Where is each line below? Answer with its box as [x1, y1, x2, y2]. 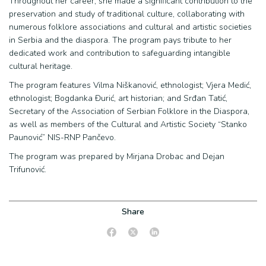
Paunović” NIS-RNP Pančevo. [9, 132, 116, 143]
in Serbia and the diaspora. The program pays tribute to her [9, 34, 232, 46]
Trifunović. [9, 164, 46, 175]
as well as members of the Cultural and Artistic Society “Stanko [9, 119, 247, 130]
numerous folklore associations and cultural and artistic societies [9, 21, 252, 33]
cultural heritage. [9, 61, 72, 72]
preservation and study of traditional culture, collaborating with [9, 8, 245, 20]
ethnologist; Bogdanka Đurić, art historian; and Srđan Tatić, [9, 93, 227, 104]
